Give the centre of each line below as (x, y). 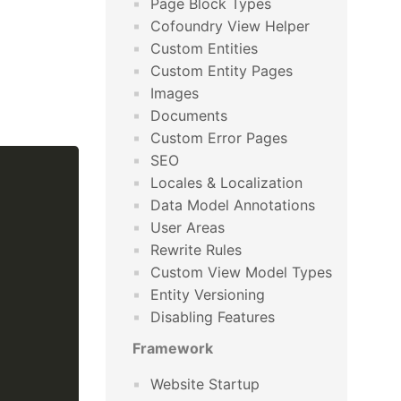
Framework (173, 348)
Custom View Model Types (241, 272)
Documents (189, 115)
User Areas (188, 227)
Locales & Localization (226, 183)
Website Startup (205, 384)
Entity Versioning (208, 294)
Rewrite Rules (196, 250)
